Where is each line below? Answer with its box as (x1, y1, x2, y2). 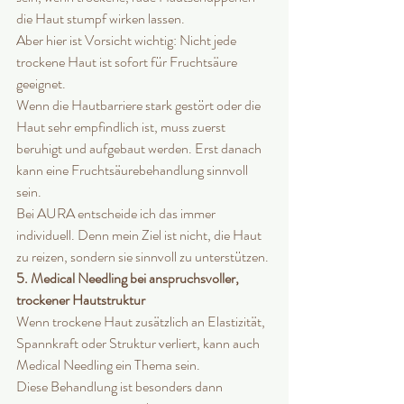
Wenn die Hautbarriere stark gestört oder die (16, 95, 263, 116)
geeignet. (16, 73, 66, 95)
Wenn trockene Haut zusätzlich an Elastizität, (16, 311, 268, 333)
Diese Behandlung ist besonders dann (16, 376, 225, 398)
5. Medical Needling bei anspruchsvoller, (16, 268, 242, 289)
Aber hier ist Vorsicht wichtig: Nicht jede (16, 30, 239, 51)
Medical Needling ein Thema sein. (16, 354, 200, 376)
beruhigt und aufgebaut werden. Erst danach (16, 138, 264, 160)
